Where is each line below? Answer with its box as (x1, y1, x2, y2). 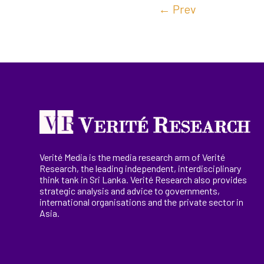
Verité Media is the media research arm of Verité (39, 151, 226, 163)
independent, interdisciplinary (123, 163, 242, 174)
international (39, 196, 92, 208)
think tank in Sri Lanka (39, 174, 127, 186)
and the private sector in (146, 196, 244, 208)
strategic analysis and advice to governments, (39, 185, 220, 197)
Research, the (39, 163, 96, 174)
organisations (91, 196, 147, 208)
